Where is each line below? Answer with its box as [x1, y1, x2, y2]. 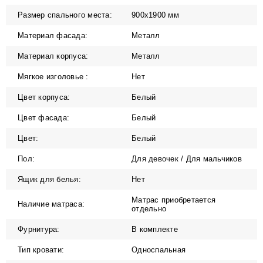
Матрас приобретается [131, 195, 215, 204]
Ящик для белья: [18, 174, 81, 184]
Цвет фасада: [18, 113, 69, 122]
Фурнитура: [18, 224, 60, 234]
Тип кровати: [18, 245, 64, 254]
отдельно [131, 204, 166, 213]
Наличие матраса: [18, 200, 85, 209]
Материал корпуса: [18, 51, 89, 60]
